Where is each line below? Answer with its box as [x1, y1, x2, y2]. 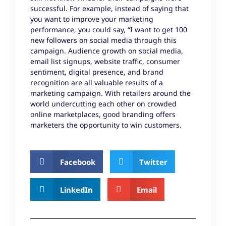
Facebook [60, 156, 95, 167]
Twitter [139, 156, 167, 167]
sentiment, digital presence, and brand [30, 67, 163, 77]
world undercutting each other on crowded [30, 99, 177, 109]
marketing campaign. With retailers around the [30, 88, 191, 98]
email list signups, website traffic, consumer [30, 56, 180, 67]
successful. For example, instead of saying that [30, 4, 189, 14]
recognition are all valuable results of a [30, 78, 163, 88]
